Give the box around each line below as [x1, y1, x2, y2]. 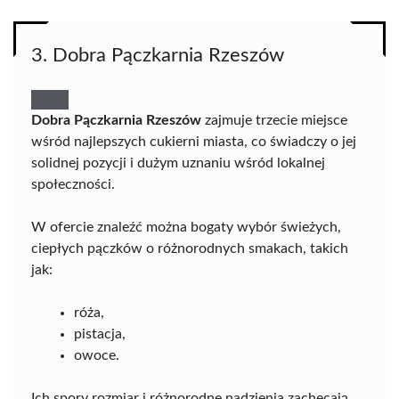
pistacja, [74, 326, 126, 341]
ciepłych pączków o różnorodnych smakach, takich [31, 240, 348, 256]
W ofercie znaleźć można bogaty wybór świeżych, [31, 219, 341, 234]
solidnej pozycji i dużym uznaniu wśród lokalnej [31, 155, 325, 170]
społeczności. [31, 176, 115, 191]
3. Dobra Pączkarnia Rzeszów [31, 45, 284, 65]
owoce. [74, 347, 119, 362]
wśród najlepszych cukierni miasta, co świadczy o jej [31, 134, 356, 149]
